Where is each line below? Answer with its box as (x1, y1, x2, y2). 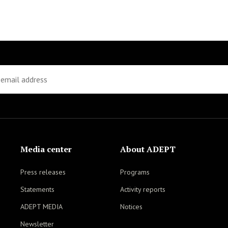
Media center (20, 144, 72, 155)
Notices (120, 202, 142, 211)
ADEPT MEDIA (20, 202, 63, 211)
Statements (20, 185, 54, 194)
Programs (120, 167, 150, 177)
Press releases (20, 167, 66, 177)
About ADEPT (120, 144, 176, 155)
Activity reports (120, 185, 165, 194)
